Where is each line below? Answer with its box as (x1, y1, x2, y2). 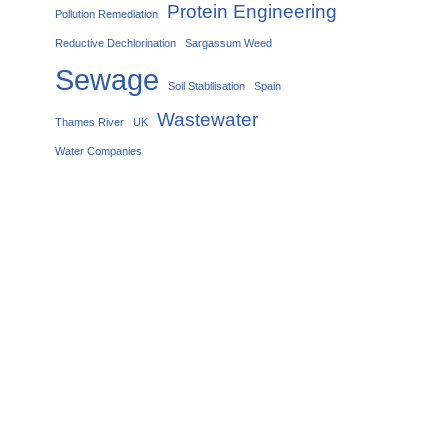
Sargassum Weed (185, 37, 272, 49)
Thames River (55, 116, 124, 128)
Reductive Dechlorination (55, 37, 176, 49)
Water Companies (55, 145, 142, 157)
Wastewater (157, 109, 258, 130)
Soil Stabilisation (168, 80, 245, 92)
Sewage (55, 63, 159, 96)
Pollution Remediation (55, 8, 158, 20)
